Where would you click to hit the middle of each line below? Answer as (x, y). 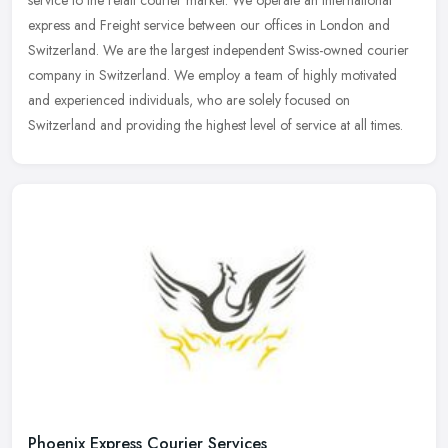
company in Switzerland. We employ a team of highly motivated (212, 74)
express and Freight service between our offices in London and (209, 24)
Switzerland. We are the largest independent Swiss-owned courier (218, 49)
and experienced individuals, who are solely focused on (189, 99)
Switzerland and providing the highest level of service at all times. (215, 124)
